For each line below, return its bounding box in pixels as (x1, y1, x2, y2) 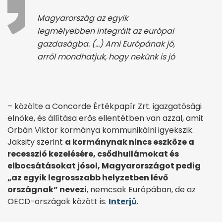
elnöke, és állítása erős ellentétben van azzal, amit (7, 112, 204, 124)
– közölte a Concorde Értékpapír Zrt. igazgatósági (7, 100, 202, 112)
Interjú (109, 195, 137, 207)
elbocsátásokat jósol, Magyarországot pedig (7, 160, 201, 171)
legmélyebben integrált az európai (37, 25, 174, 37)
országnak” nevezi (7, 183, 87, 195)
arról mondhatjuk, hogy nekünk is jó (37, 51, 175, 62)
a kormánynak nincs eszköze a (65, 136, 194, 148)
